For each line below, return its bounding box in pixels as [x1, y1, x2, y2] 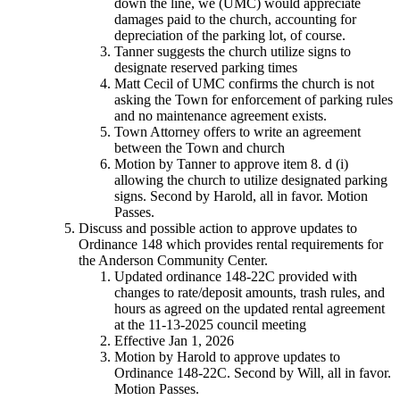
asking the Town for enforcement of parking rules [114, 91, 393, 107]
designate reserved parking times [114, 59, 297, 75]
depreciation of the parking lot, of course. [114, 27, 346, 43]
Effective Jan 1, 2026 [114, 332, 234, 348]
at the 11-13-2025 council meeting [114, 316, 306, 332]
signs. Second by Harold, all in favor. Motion [114, 187, 368, 204]
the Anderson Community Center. [79, 252, 268, 268]
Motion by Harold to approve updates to [114, 348, 340, 364]
